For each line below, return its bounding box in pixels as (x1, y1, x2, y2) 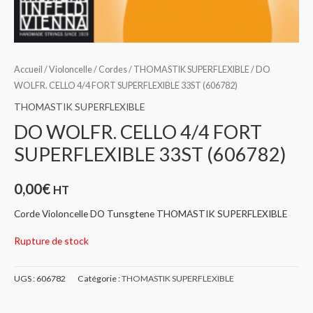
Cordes (99, 64, 127, 75)
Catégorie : (78, 272, 122, 284)
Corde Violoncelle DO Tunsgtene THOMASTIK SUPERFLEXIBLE (14, 207, 287, 219)
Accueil (14, 64, 43, 75)
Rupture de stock (14, 234, 89, 247)
